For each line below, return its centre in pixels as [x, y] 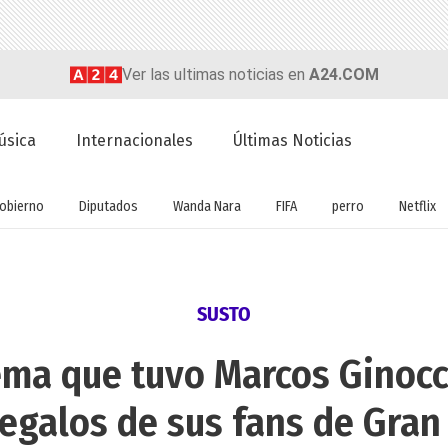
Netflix [417, 206]
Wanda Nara [207, 206]
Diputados [108, 206]
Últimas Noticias [293, 141]
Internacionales [135, 141]
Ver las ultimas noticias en [215, 74]
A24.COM [343, 74]
